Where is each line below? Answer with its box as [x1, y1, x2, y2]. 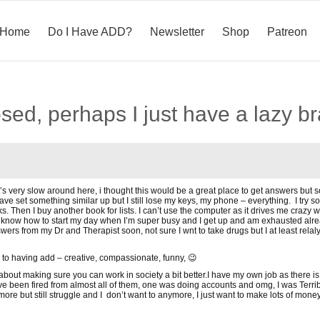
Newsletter [150, 25, 204, 38]
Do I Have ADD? [48, 25, 132, 38]
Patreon [267, 25, 307, 38]
